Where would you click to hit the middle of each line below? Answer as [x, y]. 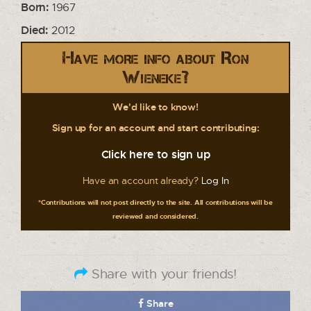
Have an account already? [142, 180]
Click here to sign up [155, 154]
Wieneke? [155, 77]
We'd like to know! [155, 106]
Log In [215, 180]
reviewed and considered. [155, 216]
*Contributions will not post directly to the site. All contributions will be [155, 202]
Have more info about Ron [155, 58]
